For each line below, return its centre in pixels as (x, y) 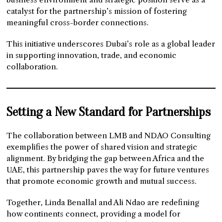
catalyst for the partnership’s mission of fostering (97, 11)
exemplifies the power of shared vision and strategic (102, 147)
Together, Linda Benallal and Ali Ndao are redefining (103, 202)
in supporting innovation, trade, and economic (92, 55)
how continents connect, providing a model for (94, 214)
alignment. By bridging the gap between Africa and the (106, 158)
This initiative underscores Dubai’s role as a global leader (111, 44)
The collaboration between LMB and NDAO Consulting (109, 135)
